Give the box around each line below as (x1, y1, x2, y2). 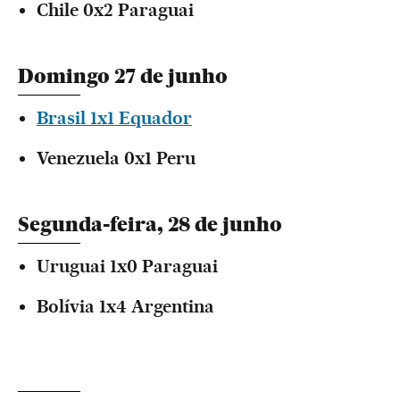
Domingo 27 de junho (18, 64, 228, 88)
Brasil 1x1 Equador (37, 107, 192, 129)
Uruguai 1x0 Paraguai (37, 255, 218, 277)
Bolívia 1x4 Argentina (37, 296, 214, 317)
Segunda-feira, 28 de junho (18, 212, 282, 237)
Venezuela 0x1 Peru (37, 147, 196, 169)
